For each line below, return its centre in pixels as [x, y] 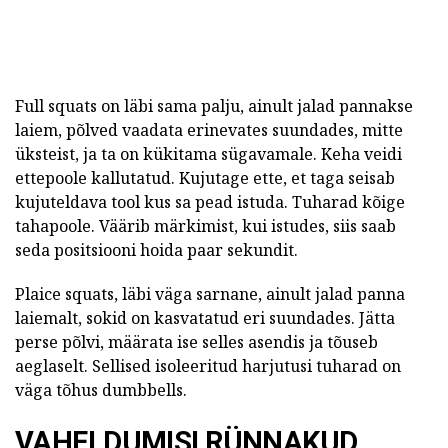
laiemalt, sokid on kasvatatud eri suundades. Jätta [205, 318]
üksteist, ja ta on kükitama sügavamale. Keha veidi [208, 154]
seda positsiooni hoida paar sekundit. [156, 250]
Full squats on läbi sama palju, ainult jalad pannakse [214, 106]
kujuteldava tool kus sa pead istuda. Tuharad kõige [210, 202]
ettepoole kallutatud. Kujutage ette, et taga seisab [205, 178]
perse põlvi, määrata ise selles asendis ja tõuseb [196, 342]
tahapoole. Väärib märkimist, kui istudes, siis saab [205, 226]
